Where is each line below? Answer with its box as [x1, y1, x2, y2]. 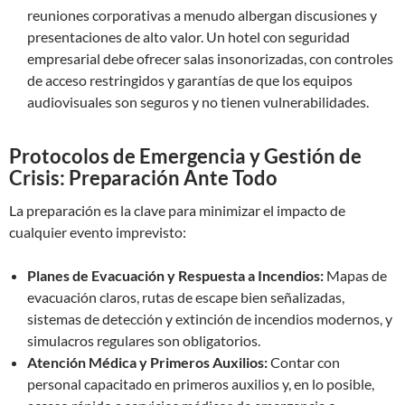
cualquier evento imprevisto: [9, 223, 186, 240]
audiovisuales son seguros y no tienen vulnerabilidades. [27, 93, 369, 110]
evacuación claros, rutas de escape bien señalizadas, [27, 288, 344, 306]
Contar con [268, 353, 340, 371]
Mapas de [324, 267, 387, 284]
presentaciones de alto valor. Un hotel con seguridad [27, 28, 350, 45]
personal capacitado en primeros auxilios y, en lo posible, [27, 375, 374, 392]
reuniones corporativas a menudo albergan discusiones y [27, 6, 377, 24]
